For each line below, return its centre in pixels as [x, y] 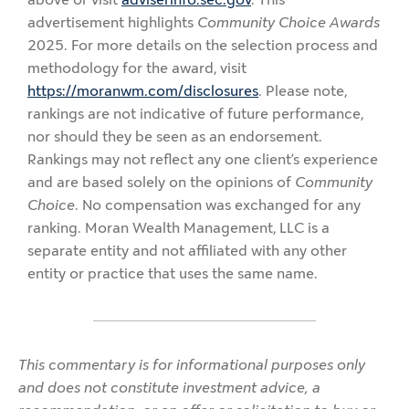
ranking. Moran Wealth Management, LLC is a [178, 227]
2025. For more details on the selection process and [203, 45]
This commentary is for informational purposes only [192, 365]
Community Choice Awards [288, 22]
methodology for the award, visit [137, 68]
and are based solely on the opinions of [161, 182]
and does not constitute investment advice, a [169, 388]
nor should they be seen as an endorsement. [175, 136]
